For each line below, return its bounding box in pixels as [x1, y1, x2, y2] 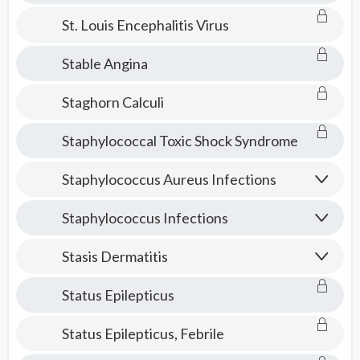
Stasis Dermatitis [61, 247, 168, 265]
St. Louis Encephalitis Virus [61, 16, 229, 34]
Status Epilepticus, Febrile [61, 325, 224, 342]
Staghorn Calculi [61, 93, 164, 111]
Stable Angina [61, 55, 148, 72]
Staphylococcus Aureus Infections [61, 170, 276, 188]
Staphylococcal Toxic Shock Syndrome [61, 132, 298, 149]
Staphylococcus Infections [61, 209, 228, 227]
